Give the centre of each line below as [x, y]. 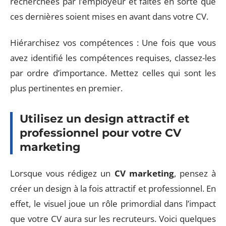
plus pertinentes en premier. [66, 88]
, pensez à [195, 173]
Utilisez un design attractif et [105, 119]
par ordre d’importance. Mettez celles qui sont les [113, 73]
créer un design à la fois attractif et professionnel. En [113, 188]
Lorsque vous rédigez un [62, 173]
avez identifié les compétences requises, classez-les [113, 58]
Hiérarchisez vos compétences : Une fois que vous [113, 43]
